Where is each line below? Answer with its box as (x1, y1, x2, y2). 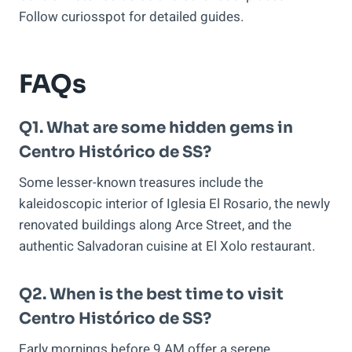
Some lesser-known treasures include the (19, 173, 263, 193)
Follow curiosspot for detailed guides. (19, 7, 244, 27)
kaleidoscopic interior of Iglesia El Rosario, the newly (19, 194, 330, 214)
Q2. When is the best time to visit (19, 284, 284, 305)
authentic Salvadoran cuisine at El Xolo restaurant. (19, 236, 315, 257)
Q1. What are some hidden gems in (19, 118, 293, 138)
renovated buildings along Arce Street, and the (19, 215, 291, 236)
